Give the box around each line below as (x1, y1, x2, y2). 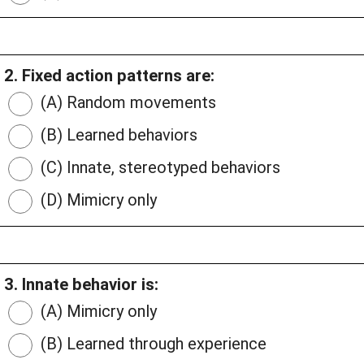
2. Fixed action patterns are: (4, 66, 214, 86)
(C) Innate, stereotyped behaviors (37, 158, 280, 178)
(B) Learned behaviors (37, 125, 197, 145)
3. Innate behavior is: (4, 275, 158, 295)
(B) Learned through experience (37, 334, 266, 354)
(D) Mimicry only (37, 190, 157, 210)
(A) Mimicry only (37, 301, 157, 322)
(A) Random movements (37, 93, 216, 113)
